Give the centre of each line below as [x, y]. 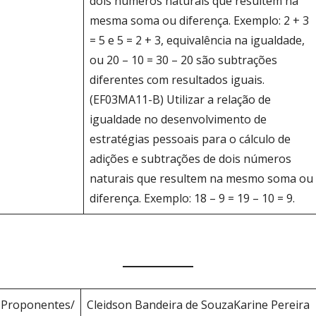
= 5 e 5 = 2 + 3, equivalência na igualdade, [197, 40]
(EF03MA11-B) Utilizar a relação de [181, 99]
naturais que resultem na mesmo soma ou [202, 178]
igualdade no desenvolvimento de [178, 119]
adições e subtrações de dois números [191, 158]
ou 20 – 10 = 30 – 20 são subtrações [184, 60]
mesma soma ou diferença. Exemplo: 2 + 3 [200, 20]
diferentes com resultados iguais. [177, 79]
